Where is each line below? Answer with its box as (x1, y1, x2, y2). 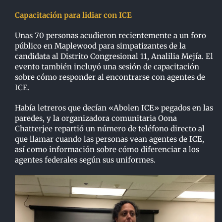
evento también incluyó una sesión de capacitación (14, 62, 199, 72)
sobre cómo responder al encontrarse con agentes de (14, 72, 205, 82)
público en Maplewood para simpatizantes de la (14, 41, 186, 51)
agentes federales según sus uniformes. (14, 155, 156, 165)
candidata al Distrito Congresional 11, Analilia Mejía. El (14, 52, 213, 61)
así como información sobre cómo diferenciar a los (14, 145, 199, 155)
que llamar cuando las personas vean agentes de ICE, (14, 134, 204, 144)
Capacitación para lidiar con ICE (14, 10, 132, 20)
